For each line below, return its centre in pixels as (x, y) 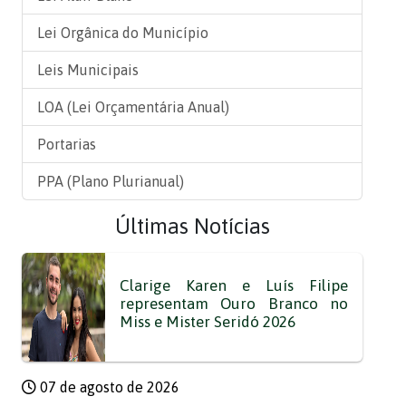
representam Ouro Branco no (233, 304)
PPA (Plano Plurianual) (111, 181)
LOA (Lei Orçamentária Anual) (133, 107)
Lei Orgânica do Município (123, 33)
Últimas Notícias (192, 226)
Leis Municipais (88, 70)
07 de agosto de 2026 (108, 387)
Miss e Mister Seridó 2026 (207, 322)
